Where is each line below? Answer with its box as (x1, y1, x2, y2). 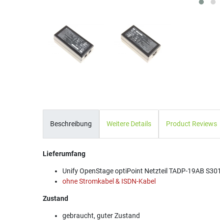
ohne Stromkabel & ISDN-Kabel (62, 177, 156, 186)
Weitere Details (107, 119, 151, 128)
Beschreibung (50, 119, 92, 128)
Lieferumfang (43, 150, 85, 158)
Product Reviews (166, 119, 217, 128)
